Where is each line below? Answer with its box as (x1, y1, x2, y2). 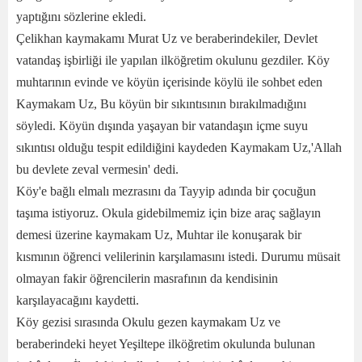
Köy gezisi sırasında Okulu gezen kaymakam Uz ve (16, 314, 280, 329)
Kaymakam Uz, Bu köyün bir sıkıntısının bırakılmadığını (16, 96, 306, 111)
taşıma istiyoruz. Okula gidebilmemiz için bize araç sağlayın (16, 205, 321, 220)
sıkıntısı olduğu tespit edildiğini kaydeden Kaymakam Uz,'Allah (16, 140, 342, 154)
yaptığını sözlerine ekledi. (16, 9, 146, 23)
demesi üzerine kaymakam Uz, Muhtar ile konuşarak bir (16, 227, 301, 242)
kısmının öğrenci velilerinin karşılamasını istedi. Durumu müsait (16, 249, 340, 263)
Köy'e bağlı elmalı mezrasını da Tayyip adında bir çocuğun (16, 183, 316, 198)
